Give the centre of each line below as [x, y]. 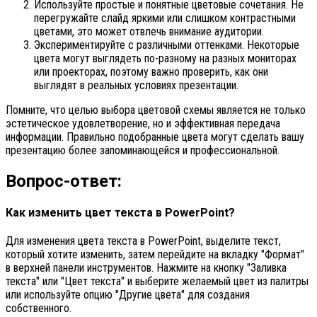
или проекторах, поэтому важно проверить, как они [151, 71]
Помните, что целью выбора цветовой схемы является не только [156, 110]
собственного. [39, 309]
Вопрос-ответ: [64, 181]
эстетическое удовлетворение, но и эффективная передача [143, 123]
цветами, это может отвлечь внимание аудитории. [149, 31]
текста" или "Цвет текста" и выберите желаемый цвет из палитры [157, 282]
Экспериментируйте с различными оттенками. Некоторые [167, 45]
